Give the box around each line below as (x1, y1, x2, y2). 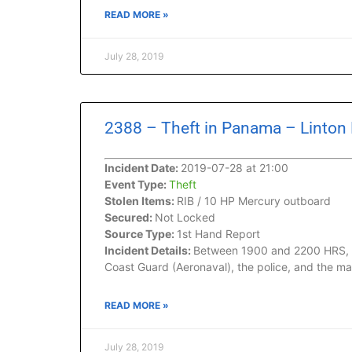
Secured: (104, 211, 155, 224)
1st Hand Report (177, 227, 260, 240)
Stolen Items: (104, 194, 177, 207)
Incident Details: (104, 244, 193, 257)
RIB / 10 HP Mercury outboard (177, 194, 331, 207)
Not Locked (155, 211, 215, 224)
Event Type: (104, 178, 169, 191)
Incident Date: (104, 161, 181, 174)
